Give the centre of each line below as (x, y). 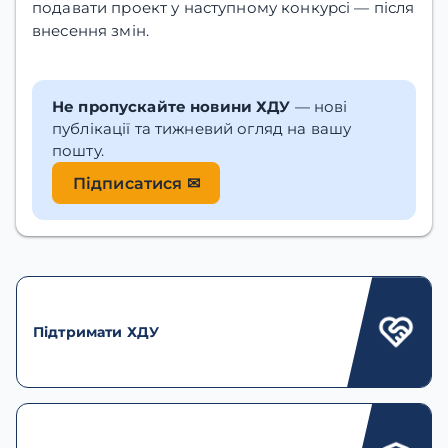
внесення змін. (91, 30)
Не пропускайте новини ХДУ (171, 106)
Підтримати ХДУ (96, 332)
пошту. (78, 150)
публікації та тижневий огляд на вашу (202, 128)
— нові (319, 106)
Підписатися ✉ (136, 183)
